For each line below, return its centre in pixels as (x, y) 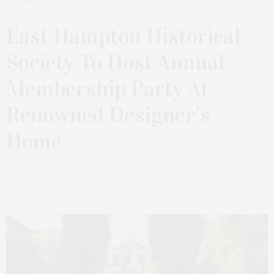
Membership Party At (107, 88)
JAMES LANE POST (46, 172)
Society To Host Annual (115, 62)
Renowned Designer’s (108, 115)
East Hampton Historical (123, 36)
